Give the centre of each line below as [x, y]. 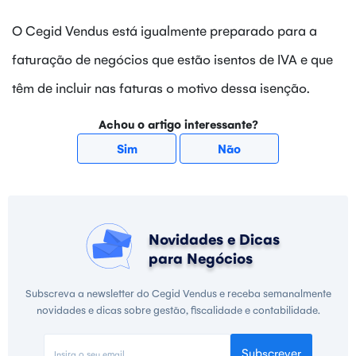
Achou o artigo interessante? [178, 123]
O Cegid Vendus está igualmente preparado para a [164, 30]
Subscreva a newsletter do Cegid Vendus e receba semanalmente [178, 292]
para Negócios [200, 257]
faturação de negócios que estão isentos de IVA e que [172, 58]
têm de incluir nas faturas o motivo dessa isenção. [161, 87]
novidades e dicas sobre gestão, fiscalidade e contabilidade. [178, 309]
